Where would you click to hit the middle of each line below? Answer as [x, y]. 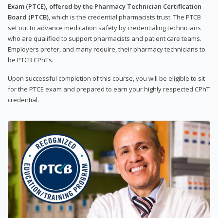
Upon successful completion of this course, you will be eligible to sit [106, 78]
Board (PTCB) [28, 17]
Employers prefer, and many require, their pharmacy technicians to [107, 49]
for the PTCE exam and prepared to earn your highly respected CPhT [109, 89]
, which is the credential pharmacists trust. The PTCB [125, 17]
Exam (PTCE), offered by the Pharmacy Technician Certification [105, 6]
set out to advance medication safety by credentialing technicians [104, 27]
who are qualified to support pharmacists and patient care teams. [105, 38]
